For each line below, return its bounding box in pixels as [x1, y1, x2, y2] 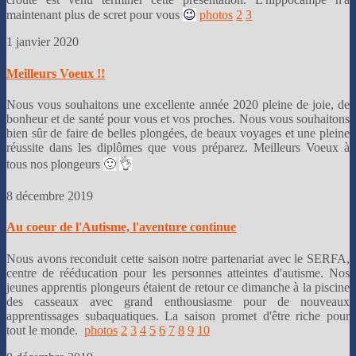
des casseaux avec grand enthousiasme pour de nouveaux [6, 294, 350, 308]
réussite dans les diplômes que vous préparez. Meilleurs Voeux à [6, 140, 350, 154]
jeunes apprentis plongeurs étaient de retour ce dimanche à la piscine [6, 280, 350, 294]
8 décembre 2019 [6, 188, 96, 203]
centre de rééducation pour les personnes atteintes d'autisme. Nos [6, 265, 350, 280]
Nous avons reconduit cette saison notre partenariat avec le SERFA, [6, 251, 350, 265]
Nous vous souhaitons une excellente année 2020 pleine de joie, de [6, 97, 350, 111]
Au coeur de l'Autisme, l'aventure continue [6, 220, 236, 234]
